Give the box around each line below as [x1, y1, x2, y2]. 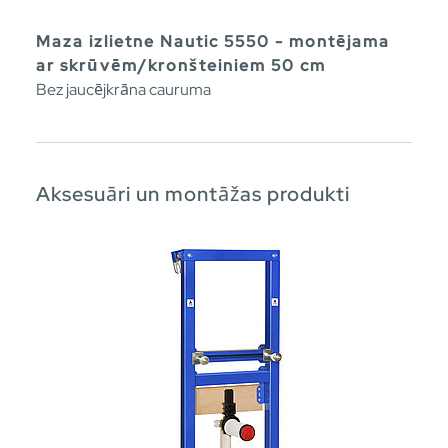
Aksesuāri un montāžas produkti [36, 181, 350, 208]
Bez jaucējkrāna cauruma [36, 79, 211, 101]
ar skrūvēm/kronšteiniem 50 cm [36, 55, 326, 77]
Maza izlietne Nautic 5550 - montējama [36, 31, 390, 53]
